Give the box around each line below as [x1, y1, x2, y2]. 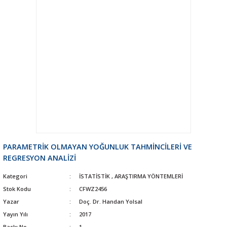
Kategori [3, 172, 27, 180]
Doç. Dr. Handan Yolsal [79, 197, 142, 205]
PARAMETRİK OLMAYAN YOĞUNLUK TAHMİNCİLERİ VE [3, 141, 192, 152]
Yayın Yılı [3, 210, 28, 218]
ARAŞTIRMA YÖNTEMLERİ [114, 172, 183, 180]
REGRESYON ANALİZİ [3, 153, 76, 163]
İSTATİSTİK [79, 172, 110, 180]
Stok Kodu [3, 184, 31, 193]
